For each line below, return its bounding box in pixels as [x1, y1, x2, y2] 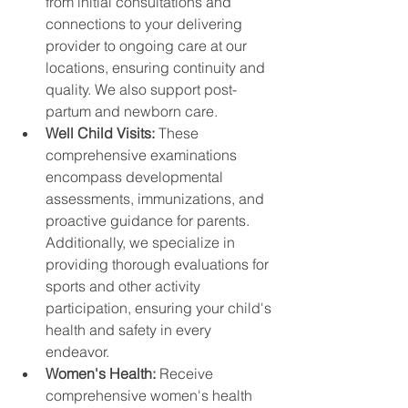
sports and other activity [46, 276, 204, 295]
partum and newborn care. [46, 101, 218, 120]
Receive [159, 363, 217, 382]
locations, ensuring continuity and [46, 57, 269, 76]
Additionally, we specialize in [46, 232, 239, 251]
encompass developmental [46, 167, 227, 186]
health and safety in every [46, 320, 215, 339]
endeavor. [46, 342, 109, 361]
